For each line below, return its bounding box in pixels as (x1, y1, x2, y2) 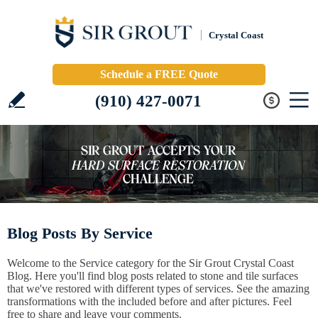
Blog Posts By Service (7, 224, 153, 242)
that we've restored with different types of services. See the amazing (7, 283, 309, 295)
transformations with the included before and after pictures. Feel (7, 295, 292, 307)
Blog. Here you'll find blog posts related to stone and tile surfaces (7, 270, 298, 282)
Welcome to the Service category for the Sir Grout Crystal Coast (7, 257, 294, 269)
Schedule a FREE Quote (100, 68, 218, 80)
